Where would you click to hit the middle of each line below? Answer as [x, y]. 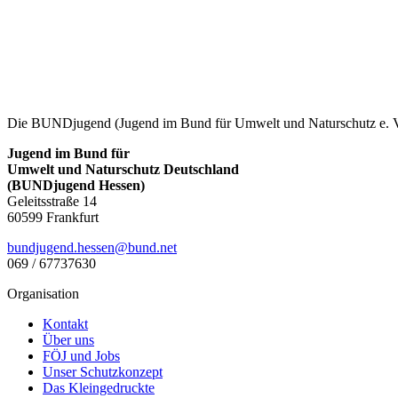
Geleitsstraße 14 [52, 201]
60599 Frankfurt [53, 217]
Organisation [43, 293]
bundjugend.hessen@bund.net [92, 247]
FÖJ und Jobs [81, 355]
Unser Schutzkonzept [103, 371]
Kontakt [65, 323]
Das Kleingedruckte [99, 387]
